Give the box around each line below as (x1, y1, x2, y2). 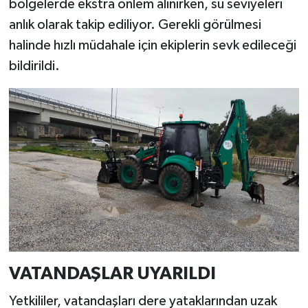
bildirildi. (8, 59, 60, 74)
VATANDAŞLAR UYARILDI (8, 265, 216, 283)
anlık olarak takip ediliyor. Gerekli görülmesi (8, 18, 261, 32)
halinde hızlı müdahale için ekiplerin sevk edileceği (8, 38, 296, 53)
